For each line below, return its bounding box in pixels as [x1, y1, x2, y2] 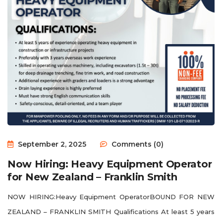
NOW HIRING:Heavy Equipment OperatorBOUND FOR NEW [7, 192, 215, 201]
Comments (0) [110, 139, 164, 149]
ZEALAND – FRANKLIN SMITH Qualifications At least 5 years [7, 207, 215, 216]
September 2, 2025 [16, 139, 86, 149]
